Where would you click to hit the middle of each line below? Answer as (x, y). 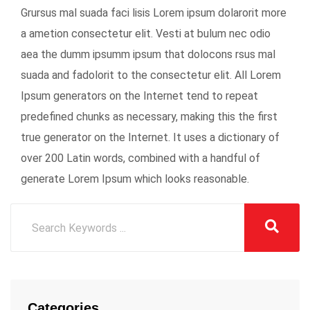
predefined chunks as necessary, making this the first (149, 117)
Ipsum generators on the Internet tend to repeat (139, 96)
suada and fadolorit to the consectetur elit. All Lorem (151, 75)
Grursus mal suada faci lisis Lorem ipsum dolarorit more (154, 13)
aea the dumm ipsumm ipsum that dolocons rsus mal (148, 54)
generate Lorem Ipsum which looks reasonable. (135, 179)
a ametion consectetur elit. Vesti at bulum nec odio (146, 34)
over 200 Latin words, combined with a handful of (140, 158)
